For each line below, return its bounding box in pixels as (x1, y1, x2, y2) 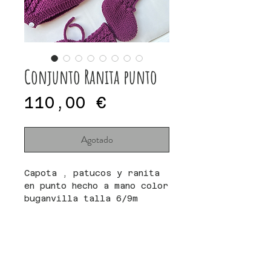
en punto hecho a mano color (24, 181, 168, 191)
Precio (106, 93, 166, 111)
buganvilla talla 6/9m (24, 194, 138, 203)
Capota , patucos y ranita (24, 168, 160, 178)
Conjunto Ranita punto (24, 64, 157, 89)
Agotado (80, 132, 113, 146)
